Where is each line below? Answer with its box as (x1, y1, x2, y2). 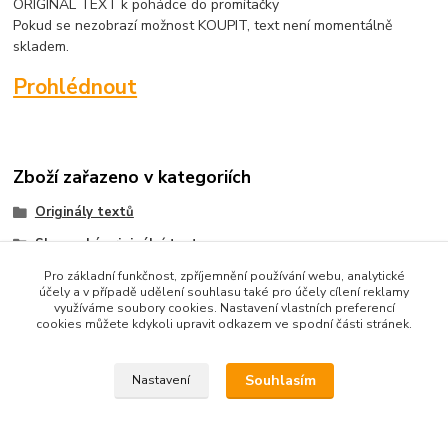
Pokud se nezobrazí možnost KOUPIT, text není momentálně (13, 15, 393, 35)
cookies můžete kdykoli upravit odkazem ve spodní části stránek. (36, 315, 412, 332)
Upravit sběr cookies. (163, 366, 285, 383)
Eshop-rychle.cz (233, 423, 326, 440)
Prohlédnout (13, 73, 138, 102)
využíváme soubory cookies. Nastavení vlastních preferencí (53, 299, 395, 316)
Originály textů (34, 203, 134, 222)
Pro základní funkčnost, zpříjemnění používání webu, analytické (43, 267, 405, 284)
